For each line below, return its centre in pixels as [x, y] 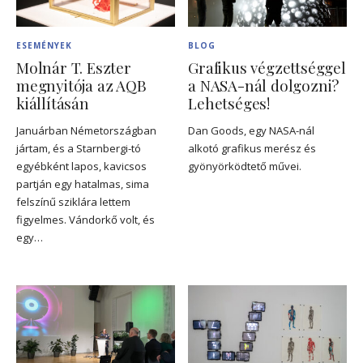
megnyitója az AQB [81, 85]
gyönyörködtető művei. [245, 167]
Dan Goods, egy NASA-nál [252, 131]
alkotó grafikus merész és [252, 149]
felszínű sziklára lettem [73, 202]
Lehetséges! [229, 103]
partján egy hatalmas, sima [83, 184]
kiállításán [53, 103]
